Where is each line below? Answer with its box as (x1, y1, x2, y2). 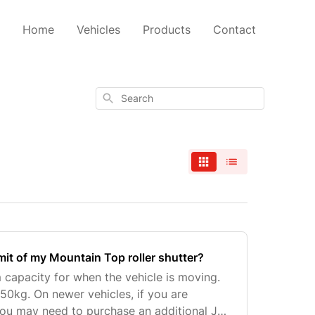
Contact (213, 22, 256, 37)
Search (101, 91, 131, 103)
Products (143, 22, 191, 37)
